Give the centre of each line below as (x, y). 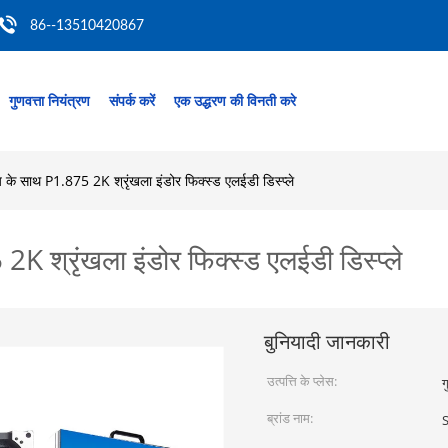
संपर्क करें (132, 100)
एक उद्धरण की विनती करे (235, 100)
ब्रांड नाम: (290, 418)
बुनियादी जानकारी (327, 341)
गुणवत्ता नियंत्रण (49, 100)
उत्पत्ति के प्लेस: (302, 381)
